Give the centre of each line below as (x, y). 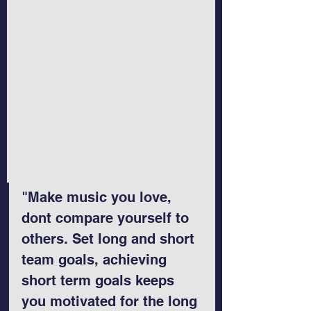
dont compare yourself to (107, 218)
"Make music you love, (99, 197)
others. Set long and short (110, 239)
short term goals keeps (100, 281)
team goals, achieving (96, 260)
